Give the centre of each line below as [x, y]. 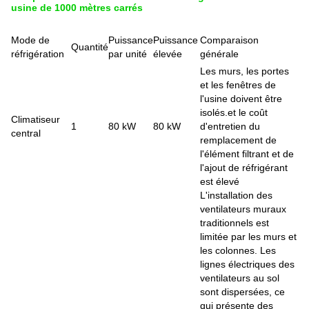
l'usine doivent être [241, 98]
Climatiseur [36, 119]
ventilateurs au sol [240, 278]
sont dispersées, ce [242, 291]
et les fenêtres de [238, 84]
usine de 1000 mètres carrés [77, 7]
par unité [128, 53]
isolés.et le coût [234, 112]
